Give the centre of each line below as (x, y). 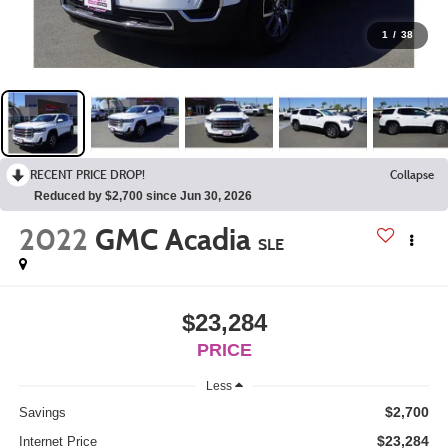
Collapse (412, 174)
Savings (42, 413)
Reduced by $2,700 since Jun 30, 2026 (143, 195)
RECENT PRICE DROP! (87, 174)
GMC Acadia (172, 240)
